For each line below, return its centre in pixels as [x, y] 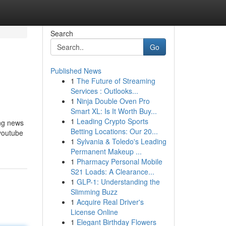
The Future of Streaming [116, 81]
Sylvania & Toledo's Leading [121, 141]
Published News [76, 71]
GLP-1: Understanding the [118, 182]
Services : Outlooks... [104, 91]
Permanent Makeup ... [106, 151]
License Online [94, 212]
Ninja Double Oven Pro [113, 101]
